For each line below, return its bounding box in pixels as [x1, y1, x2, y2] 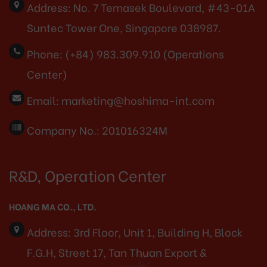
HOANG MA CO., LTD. [9, 199, 97, 213]
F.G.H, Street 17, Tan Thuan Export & [27, 243, 206, 260]
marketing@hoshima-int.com [61, 91, 215, 108]
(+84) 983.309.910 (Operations [65, 45, 224, 61]
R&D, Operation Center [9, 163, 166, 186]
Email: [27, 91, 59, 108]
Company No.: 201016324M [27, 121, 167, 138]
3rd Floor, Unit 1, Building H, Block [73, 223, 243, 240]
